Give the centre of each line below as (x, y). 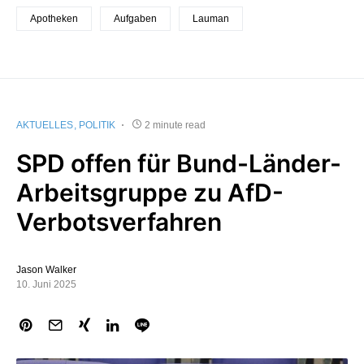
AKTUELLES (45, 125)
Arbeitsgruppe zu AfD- (150, 192)
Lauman (211, 18)
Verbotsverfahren (119, 221)
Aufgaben (135, 18)
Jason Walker (46, 269)
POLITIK (97, 125)
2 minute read (175, 125)
